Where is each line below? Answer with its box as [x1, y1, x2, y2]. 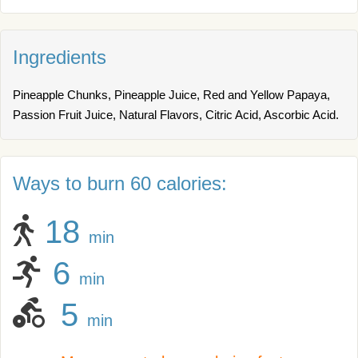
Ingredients [13, 46, 106, 68]
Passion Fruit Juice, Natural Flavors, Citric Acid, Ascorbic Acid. [13, 108, 339, 121]
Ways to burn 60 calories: [13, 173, 227, 194]
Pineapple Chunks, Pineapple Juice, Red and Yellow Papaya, [13, 88, 330, 101]
